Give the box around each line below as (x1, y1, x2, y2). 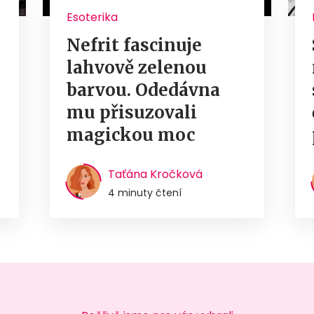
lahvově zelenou (66, 56, 207, 78)
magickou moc (66, 123, 195, 146)
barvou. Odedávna (66, 78, 220, 101)
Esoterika (66, 8, 118, 25)
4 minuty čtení (107, 185, 182, 200)
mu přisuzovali (66, 101, 197, 123)
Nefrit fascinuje (66, 34, 202, 56)
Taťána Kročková (107, 165, 203, 182)
